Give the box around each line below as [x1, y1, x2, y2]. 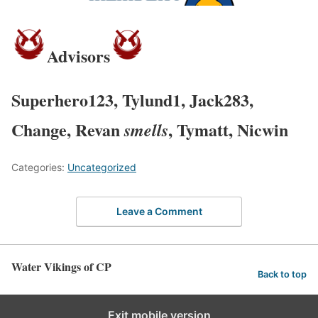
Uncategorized [67, 160, 136, 173]
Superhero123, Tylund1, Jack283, [11, 87, 253, 112]
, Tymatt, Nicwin [168, 116, 288, 142]
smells [124, 117, 168, 142]
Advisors [47, 43, 110, 68]
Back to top [258, 268, 307, 280]
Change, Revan [11, 116, 124, 142]
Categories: [11, 160, 67, 173]
